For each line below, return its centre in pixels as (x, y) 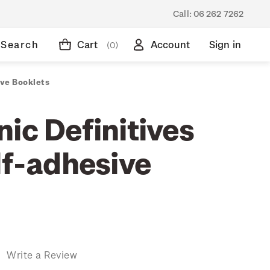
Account (170, 44)
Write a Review (42, 254)
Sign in (225, 44)
